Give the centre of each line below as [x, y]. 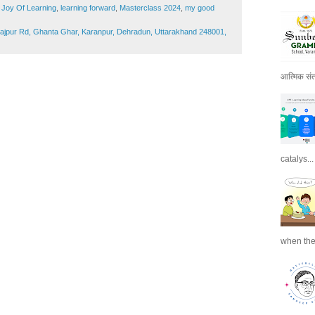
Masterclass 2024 [150, 8]
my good [200, 8]
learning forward [88, 8]
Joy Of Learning [29, 8]
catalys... [297, 159]
